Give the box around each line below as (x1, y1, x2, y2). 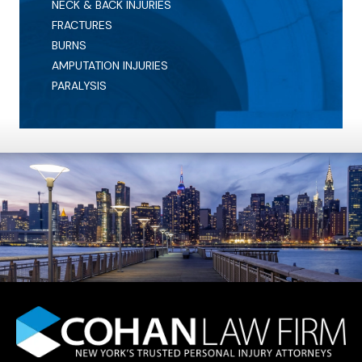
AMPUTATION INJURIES (52, 58, 168, 74)
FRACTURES (52, 18, 112, 33)
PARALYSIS (52, 78, 107, 94)
